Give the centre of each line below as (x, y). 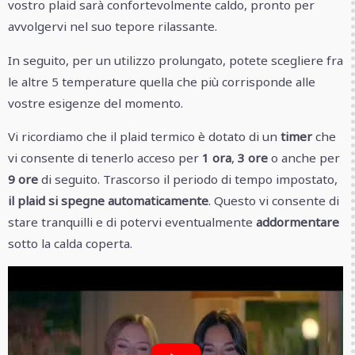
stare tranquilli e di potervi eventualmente (132, 221)
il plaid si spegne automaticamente (108, 200)
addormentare (298, 221)
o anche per (304, 157)
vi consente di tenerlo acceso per (105, 157)
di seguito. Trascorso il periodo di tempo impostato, (188, 179)
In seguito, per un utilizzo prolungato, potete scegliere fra (176, 60)
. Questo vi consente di (274, 200)
